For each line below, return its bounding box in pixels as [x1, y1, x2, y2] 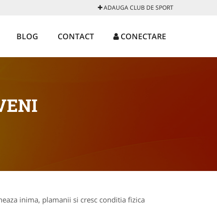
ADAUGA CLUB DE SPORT [102, 3, 173, 12]
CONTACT [58, 31, 94, 42]
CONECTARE [119, 31, 166, 42]
